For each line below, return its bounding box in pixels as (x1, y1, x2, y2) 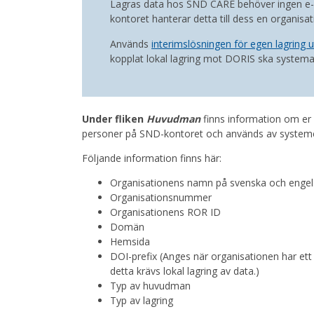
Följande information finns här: (82, 151, 227, 165)
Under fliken (82, 112, 146, 126)
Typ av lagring (110, 294, 176, 308)
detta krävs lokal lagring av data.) (110, 264, 262, 278)
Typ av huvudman (110, 279, 193, 293)
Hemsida (110, 235, 153, 249)
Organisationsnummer (110, 191, 214, 205)
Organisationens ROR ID (110, 205, 224, 219)
